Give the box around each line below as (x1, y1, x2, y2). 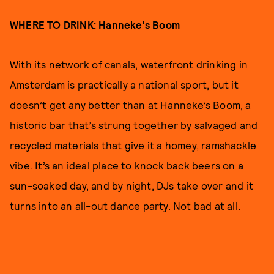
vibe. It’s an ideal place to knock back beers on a (10, 158, 244, 171)
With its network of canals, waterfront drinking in (10, 57, 248, 70)
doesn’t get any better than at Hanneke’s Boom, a (10, 98, 251, 111)
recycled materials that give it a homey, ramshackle (10, 138, 257, 151)
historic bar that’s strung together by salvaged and (10, 118, 258, 131)
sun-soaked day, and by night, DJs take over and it (10, 179, 254, 191)
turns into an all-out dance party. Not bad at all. (10, 199, 241, 212)
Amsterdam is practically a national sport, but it (10, 78, 239, 91)
